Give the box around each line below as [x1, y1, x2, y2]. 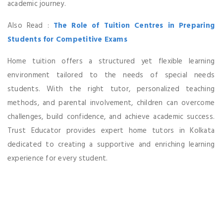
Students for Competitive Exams [7, 33, 127, 46]
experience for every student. [7, 152, 108, 165]
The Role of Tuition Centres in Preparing [53, 19, 215, 32]
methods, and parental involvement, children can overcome [7, 97, 215, 109]
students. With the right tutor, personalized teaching [7, 83, 215, 95]
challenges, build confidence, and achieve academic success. [7, 111, 215, 123]
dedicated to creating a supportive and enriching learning [7, 138, 215, 151]
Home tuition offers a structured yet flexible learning [7, 55, 215, 67]
